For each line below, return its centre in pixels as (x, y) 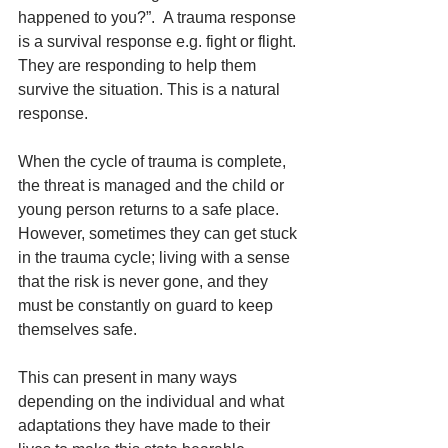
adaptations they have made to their (146, 425)
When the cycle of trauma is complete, (154, 161)
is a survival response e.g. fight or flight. (159, 41)
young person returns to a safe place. (150, 209)
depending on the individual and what (153, 401)
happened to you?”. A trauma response (159, 17)
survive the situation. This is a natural (151, 89)
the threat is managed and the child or (153, 185)
